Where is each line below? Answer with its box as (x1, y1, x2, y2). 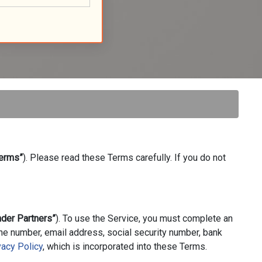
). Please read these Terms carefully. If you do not (23, 152, 226, 163)
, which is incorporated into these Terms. (43, 241, 207, 252)
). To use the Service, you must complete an (56, 213, 233, 224)
